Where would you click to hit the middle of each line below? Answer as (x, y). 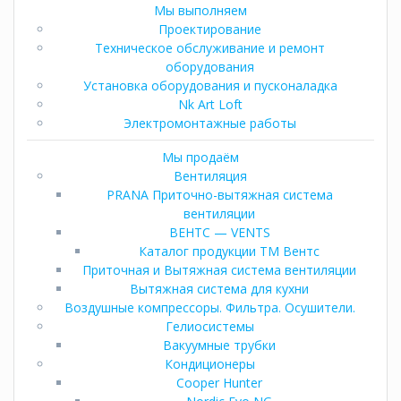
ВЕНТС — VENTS (219, 232)
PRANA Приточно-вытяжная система (219, 194)
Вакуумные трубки (219, 345)
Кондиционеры (210, 363)
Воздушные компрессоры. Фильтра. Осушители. (210, 307)
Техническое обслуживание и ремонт (210, 47)
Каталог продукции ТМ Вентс (229, 251)
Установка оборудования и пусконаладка (210, 85)
